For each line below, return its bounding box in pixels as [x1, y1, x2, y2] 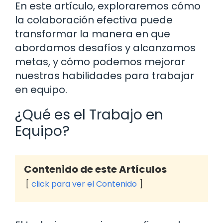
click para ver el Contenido [31, 178, 137, 190]
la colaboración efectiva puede [15, 12, 173, 27]
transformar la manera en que [15, 26, 170, 41]
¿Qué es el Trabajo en [15, 105, 163, 124]
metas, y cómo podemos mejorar [15, 54, 185, 69]
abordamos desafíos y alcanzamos [15, 40, 196, 55]
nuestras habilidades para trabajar [15, 68, 194, 83]
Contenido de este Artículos [24, 162, 167, 176]
